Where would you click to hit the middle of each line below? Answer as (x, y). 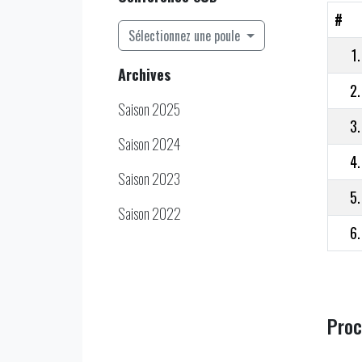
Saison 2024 (149, 143)
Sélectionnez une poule (186, 35)
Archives (144, 74)
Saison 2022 (149, 213)
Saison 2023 (149, 178)
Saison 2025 (149, 109)
